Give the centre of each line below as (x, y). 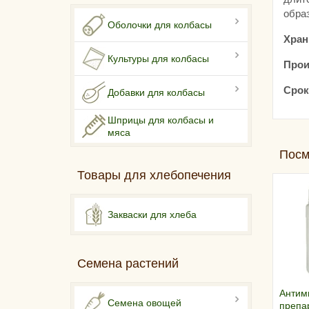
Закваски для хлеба (152, 215)
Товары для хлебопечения (154, 176)
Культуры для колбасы (158, 59)
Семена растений (128, 264)
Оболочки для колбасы (160, 25)
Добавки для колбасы (156, 93)
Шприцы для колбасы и (161, 120)
